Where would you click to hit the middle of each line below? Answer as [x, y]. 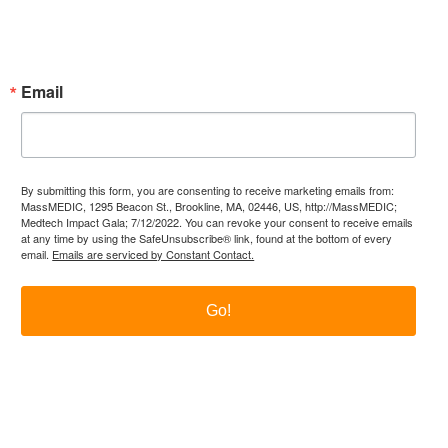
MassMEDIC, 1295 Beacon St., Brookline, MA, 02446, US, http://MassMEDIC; [209, 206]
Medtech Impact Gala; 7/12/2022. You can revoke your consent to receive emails [217, 222]
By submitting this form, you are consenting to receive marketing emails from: [208, 190]
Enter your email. [206, 28]
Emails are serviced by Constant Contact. [153, 254]
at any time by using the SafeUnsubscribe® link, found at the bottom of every [207, 238]
